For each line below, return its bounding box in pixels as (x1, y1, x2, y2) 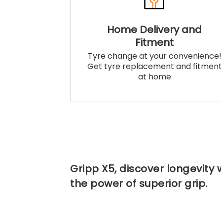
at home (138, 71, 171, 83)
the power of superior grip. (70, 177, 208, 191)
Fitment (135, 36, 174, 50)
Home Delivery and (107, 23, 202, 37)
